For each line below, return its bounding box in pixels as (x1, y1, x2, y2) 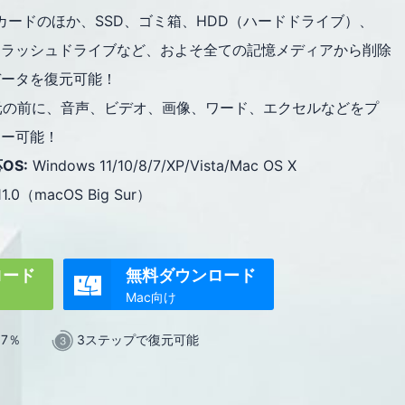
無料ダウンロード (126, 266, 256, 285)
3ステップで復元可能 (72, 332, 199, 347)
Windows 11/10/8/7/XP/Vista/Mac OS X (28, 156, 297, 174)
